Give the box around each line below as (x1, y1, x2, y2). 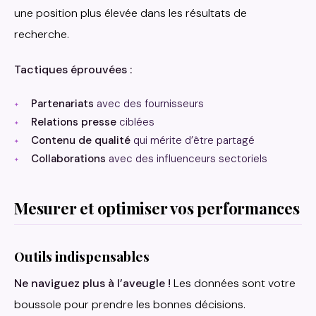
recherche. (14, 26, 69, 42)
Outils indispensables (14, 246, 150, 265)
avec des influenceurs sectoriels (106, 151, 267, 166)
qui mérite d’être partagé (130, 133, 255, 147)
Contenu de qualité (31, 133, 130, 147)
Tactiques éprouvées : (14, 61, 132, 77)
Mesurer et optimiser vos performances (14, 197, 300, 219)
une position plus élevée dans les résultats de (14, 5, 247, 20)
